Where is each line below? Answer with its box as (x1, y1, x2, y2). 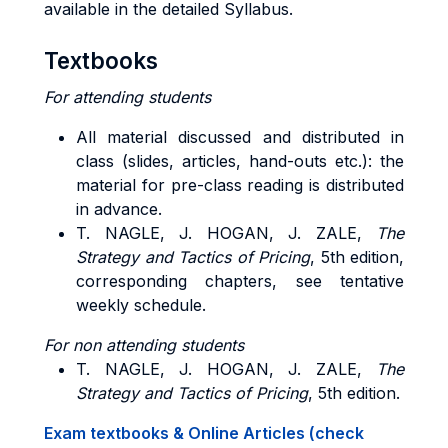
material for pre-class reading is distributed (76, 175, 404, 195)
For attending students (44, 87, 211, 107)
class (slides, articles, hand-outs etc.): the (76, 151, 404, 171)
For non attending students (44, 335, 244, 355)
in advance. (76, 199, 162, 219)
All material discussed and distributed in (76, 127, 404, 147)
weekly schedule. (76, 295, 206, 315)
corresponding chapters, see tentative (76, 271, 404, 291)
